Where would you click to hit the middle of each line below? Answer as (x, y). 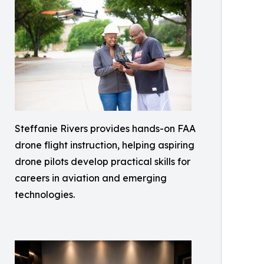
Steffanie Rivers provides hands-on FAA (105, 128)
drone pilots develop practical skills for (103, 161)
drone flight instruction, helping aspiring (105, 145)
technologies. (45, 194)
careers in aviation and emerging (91, 178)
